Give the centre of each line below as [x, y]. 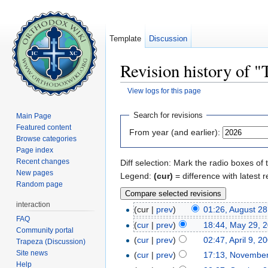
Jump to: [138, 100]
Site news [32, 253]
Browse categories [47, 138]
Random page [40, 184]
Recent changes [43, 161]
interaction [33, 204]
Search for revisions [168, 115]
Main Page [34, 116]
